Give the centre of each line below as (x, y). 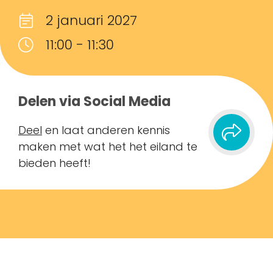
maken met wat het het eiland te (108, 146)
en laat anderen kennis (106, 130)
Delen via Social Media (94, 101)
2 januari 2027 (91, 20)
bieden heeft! (55, 163)
